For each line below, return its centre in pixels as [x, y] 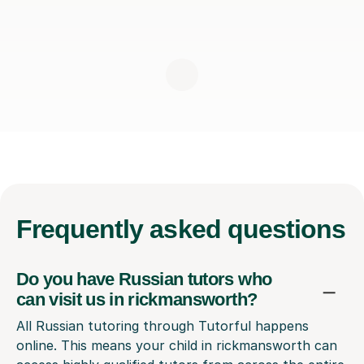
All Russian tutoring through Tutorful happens [162, 325]
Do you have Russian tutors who [144, 279]
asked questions [248, 229]
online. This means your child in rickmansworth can [177, 345]
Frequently [83, 229]
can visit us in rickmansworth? [137, 299]
